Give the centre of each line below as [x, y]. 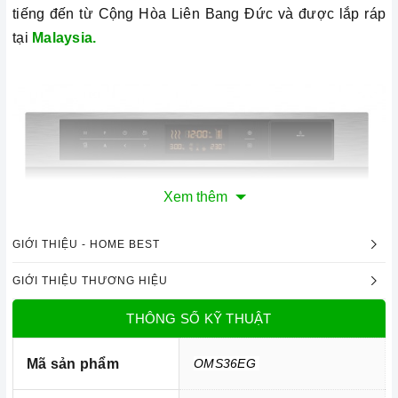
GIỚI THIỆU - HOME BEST [86, 245]
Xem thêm [195, 197]
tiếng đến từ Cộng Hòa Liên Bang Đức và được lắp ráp [199, 14]
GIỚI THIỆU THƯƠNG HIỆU [90, 281]
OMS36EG [227, 364]
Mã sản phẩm [73, 364]
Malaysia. [64, 38]
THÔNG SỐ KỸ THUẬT [199, 319]
